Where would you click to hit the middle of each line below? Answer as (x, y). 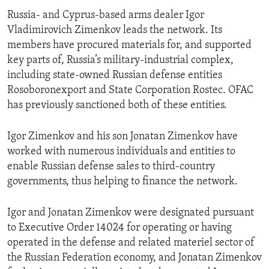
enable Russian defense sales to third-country (111, 167)
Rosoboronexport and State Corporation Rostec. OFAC (130, 91)
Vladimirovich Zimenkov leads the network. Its (115, 31)
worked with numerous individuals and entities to (121, 152)
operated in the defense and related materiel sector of (131, 243)
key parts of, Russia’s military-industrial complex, (120, 61)
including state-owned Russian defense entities (115, 76)
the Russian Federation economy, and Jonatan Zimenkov (134, 258)
